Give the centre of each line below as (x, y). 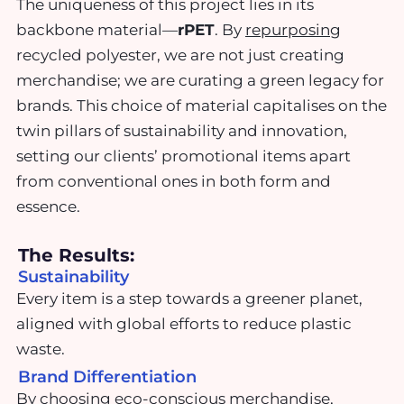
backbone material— (97, 30)
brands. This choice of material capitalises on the (202, 106)
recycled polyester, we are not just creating (180, 55)
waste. (41, 349)
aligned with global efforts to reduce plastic (184, 323)
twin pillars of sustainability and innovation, (182, 131)
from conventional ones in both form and (174, 182)
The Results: (76, 255)
